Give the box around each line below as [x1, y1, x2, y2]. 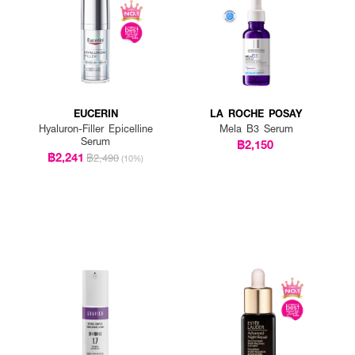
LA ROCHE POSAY [210, 105, 303, 121]
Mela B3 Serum [219, 121, 293, 136]
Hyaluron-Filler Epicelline [38, 121, 153, 136]
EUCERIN [73, 105, 118, 121]
